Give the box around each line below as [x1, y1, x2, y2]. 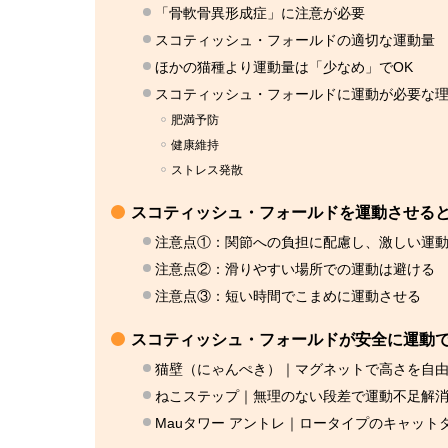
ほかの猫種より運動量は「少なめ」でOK [154, 59, 413, 76]
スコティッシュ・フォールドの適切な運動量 [154, 32, 435, 49]
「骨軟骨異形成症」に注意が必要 [154, 5, 365, 22]
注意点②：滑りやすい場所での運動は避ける [154, 261, 435, 278]
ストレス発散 [170, 163, 243, 178]
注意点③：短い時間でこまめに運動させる [154, 288, 421, 305]
